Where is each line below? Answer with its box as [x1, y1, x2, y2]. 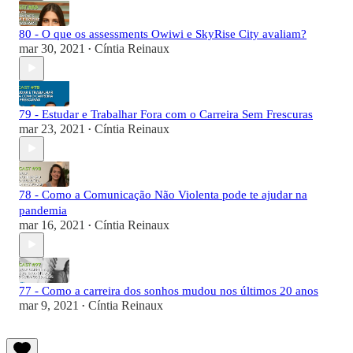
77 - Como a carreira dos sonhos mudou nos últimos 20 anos [19, 284, 318, 297]
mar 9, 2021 [19, 298, 79, 312]
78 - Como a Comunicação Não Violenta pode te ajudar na [19, 188, 307, 201]
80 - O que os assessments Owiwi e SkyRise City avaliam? [19, 27, 307, 40]
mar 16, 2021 [19, 217, 85, 232]
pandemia [19, 203, 67, 217]
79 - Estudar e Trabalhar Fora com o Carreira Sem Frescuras [19, 107, 313, 121]
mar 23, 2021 [19, 121, 85, 136]
